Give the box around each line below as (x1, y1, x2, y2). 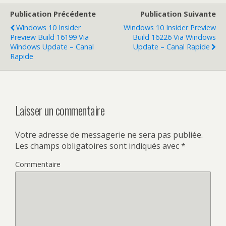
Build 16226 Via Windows (133, 32, 216, 42)
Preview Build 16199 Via (10, 32, 89, 42)
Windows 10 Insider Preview (124, 23, 216, 32)
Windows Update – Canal (10, 42, 94, 51)
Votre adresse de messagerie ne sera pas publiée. (15, 129, 203, 140)
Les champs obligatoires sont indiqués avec (15, 140, 181, 151)
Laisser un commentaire (15, 100, 105, 119)
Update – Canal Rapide (133, 42, 210, 51)
